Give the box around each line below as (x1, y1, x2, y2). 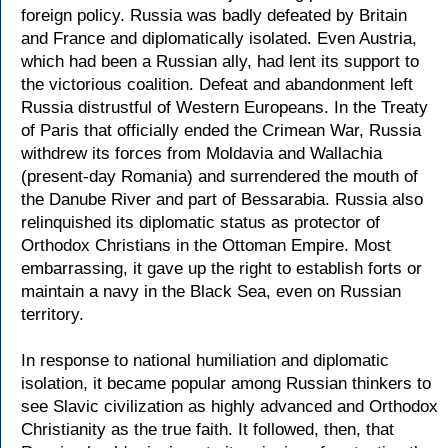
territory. (21, 305, 84, 324)
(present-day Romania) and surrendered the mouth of (21, 167, 418, 186)
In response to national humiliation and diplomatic (21, 351, 389, 370)
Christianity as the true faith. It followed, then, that (21, 420, 394, 439)
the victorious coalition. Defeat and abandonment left (21, 75, 413, 94)
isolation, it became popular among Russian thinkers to (21, 374, 431, 393)
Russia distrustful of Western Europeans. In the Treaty (21, 98, 428, 117)
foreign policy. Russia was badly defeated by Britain (21, 6, 407, 25)
